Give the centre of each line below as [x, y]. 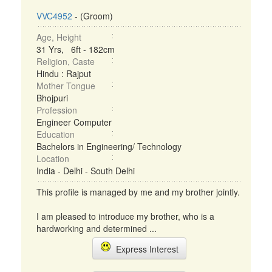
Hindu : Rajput [64, 73]
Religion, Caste [66, 61]
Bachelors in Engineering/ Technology [109, 146]
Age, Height [59, 37]
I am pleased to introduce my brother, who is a [125, 216]
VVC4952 [54, 16]
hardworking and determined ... [97, 228]
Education [56, 134]
